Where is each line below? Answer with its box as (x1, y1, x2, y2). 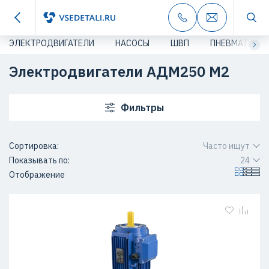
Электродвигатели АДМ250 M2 (9, 62, 229, 81)
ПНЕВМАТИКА (210, 38, 264, 49)
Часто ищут (203, 141, 250, 151)
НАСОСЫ (115, 38, 150, 49)
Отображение (9, 169, 65, 180)
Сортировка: (9, 141, 59, 151)
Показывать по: (9, 155, 70, 166)
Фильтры (121, 101, 164, 113)
